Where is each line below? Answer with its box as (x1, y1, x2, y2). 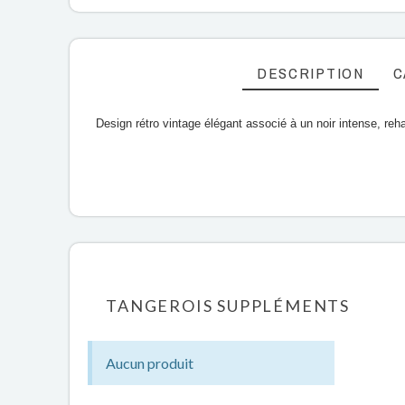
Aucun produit (106, 354, 194, 372)
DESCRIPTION (256, 62, 364, 83)
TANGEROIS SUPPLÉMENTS (106, 296, 351, 316)
